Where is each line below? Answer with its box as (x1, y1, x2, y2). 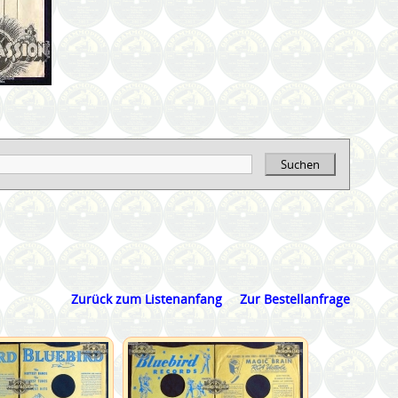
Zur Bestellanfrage (240, 290, 351, 307)
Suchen (281, 155, 321, 172)
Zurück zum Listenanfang (71, 290, 223, 307)
